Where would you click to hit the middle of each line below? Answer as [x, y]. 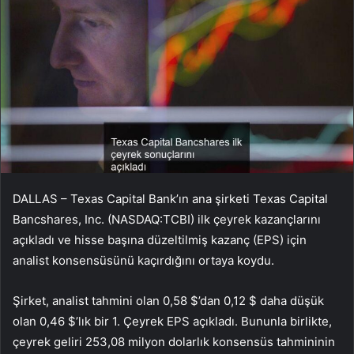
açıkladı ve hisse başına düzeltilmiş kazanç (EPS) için [160, 240]
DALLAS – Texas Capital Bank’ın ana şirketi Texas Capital [170, 199]
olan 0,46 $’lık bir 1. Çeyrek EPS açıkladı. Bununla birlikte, [172, 322]
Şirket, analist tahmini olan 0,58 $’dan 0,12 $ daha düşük [168, 301]
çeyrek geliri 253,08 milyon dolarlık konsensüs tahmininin [174, 342]
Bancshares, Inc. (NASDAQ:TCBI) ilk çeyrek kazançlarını [167, 220]
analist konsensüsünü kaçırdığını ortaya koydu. [143, 261]
